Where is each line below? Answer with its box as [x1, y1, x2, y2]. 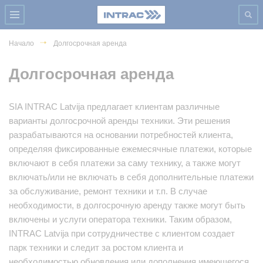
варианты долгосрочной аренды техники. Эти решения [9, 115, 230, 126]
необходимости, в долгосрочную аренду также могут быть [9, 200, 245, 210]
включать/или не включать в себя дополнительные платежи [9, 171, 254, 182]
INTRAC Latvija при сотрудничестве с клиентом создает [9, 228, 235, 238]
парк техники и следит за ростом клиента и [9, 242, 183, 252]
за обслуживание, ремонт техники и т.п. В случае [9, 186, 207, 196]
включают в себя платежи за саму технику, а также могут [9, 157, 241, 168]
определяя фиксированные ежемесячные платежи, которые [9, 143, 252, 154]
